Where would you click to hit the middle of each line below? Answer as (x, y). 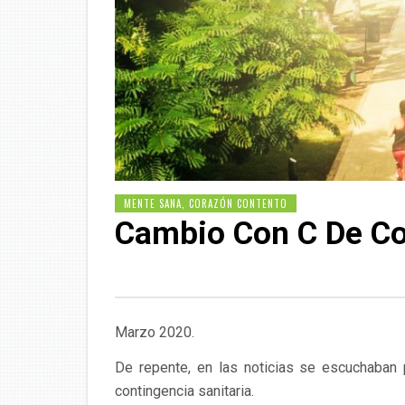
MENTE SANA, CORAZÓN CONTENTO (206, 204)
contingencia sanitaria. (184, 391)
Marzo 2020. (155, 333)
